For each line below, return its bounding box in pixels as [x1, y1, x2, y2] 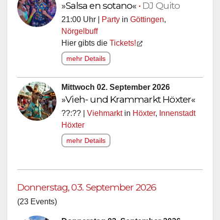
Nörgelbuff [61, 29, 98, 38]
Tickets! [110, 41, 136, 50]
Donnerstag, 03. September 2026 [17, 183, 157, 195]
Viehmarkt [87, 111, 122, 120]
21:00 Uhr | [61, 17, 102, 26]
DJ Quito [142, 1, 180, 14]
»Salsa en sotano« [61, 1, 138, 14]
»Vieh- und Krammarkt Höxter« [61, 95, 195, 108]
